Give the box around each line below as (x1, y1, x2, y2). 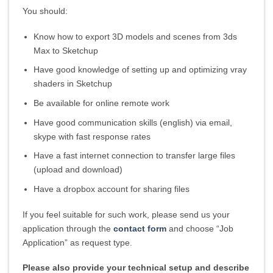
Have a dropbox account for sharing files (34, 183, 190, 194)
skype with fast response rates (34, 131, 151, 141)
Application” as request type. (22, 237, 132, 247)
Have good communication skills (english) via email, (34, 117, 233, 127)
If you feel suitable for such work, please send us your (22, 209, 230, 219)
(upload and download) (34, 165, 123, 175)
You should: (22, 6, 68, 16)
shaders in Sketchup (34, 79, 113, 89)
